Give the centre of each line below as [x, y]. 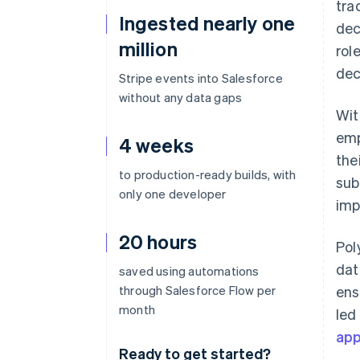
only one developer [173, 194]
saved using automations [189, 271]
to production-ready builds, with [208, 174]
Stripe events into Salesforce [201, 78]
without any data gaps [181, 97]
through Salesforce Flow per [198, 290]
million [148, 49]
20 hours [158, 241]
